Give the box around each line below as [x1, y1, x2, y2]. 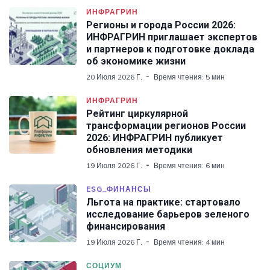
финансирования [86, 220, 165, 232]
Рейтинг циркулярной [86, 107, 188, 119]
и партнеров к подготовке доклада [86, 43, 254, 55]
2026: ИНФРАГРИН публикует [86, 131, 223, 143]
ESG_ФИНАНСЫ [86, 184, 151, 193]
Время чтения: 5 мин [154, 72, 225, 81]
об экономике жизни [86, 55, 186, 67]
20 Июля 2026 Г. [86, 72, 142, 81]
